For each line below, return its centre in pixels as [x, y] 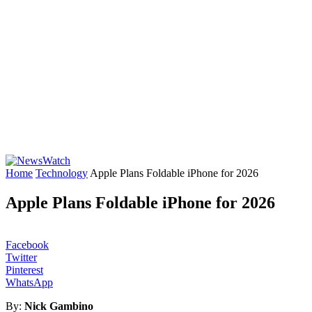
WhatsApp [29, 282]
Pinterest [24, 270]
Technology [62, 173]
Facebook [27, 244]
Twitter [21, 257]
